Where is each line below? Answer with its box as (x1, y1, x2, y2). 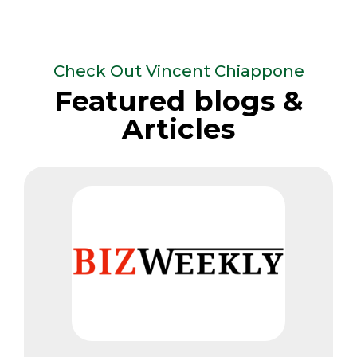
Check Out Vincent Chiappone (53, 61, 304, 80)
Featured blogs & (53, 83, 304, 118)
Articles (122, 111, 235, 146)
